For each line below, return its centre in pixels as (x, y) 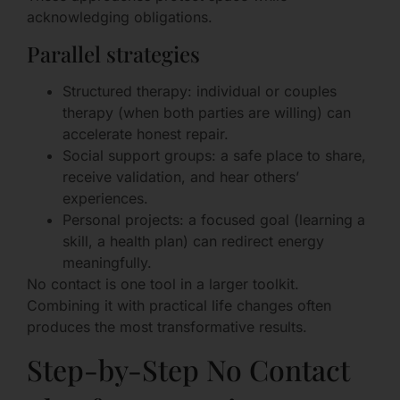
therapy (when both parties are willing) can (207, 112)
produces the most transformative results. (167, 326)
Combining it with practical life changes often (179, 305)
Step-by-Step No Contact (188, 369)
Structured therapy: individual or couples (200, 91)
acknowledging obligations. (120, 17)
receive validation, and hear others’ (181, 176)
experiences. (105, 198)
